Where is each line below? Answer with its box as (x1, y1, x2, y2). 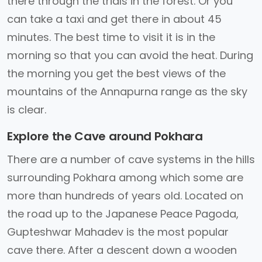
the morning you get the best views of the (7, 66, 226, 81)
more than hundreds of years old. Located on (7, 188, 243, 203)
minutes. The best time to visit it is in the (7, 30, 215, 44)
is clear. (7, 102, 46, 117)
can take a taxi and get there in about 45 (7, 12, 222, 26)
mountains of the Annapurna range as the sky (7, 84, 247, 99)
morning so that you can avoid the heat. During (7, 48, 253, 63)
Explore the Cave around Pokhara (7, 128, 203, 144)
